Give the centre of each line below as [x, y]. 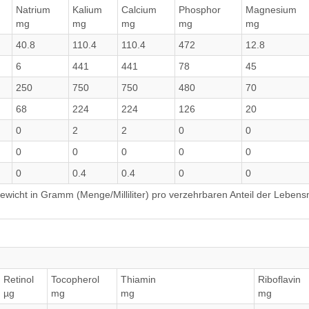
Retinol [19, 279]
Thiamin [138, 279]
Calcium [139, 10]
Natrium [33, 10]
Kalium [87, 10]
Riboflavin [279, 279]
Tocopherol [75, 279]
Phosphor [200, 10]
